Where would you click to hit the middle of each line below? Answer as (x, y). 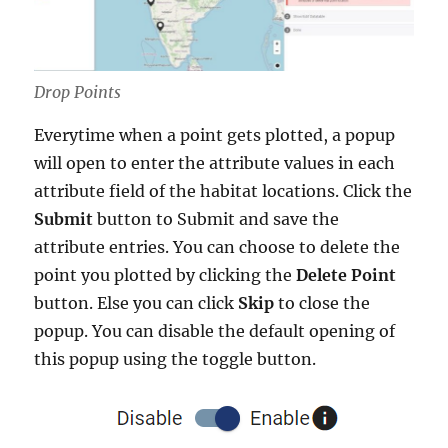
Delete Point (346, 275)
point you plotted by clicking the (165, 275)
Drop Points (78, 92)
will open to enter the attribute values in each (215, 163)
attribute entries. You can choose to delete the (217, 247)
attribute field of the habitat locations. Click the (223, 191)
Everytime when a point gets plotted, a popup (215, 135)
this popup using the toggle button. (175, 359)
